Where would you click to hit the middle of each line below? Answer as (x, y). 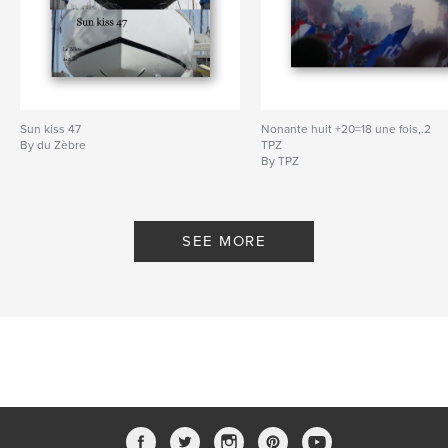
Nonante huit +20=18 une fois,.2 (346, 129)
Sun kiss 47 (50, 129)
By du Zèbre (53, 145)
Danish (137, 26)
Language (76, 26)
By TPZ (280, 161)
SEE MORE (224, 241)
